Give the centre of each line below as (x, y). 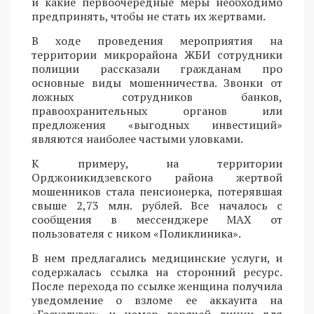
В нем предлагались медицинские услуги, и (157, 258)
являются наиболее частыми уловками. (137, 139)
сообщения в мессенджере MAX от (157, 220)
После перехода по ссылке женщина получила (157, 286)
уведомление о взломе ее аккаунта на (157, 300)
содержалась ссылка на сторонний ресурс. (157, 272)
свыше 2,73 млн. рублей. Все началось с (157, 206)
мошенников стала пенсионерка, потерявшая (157, 192)
